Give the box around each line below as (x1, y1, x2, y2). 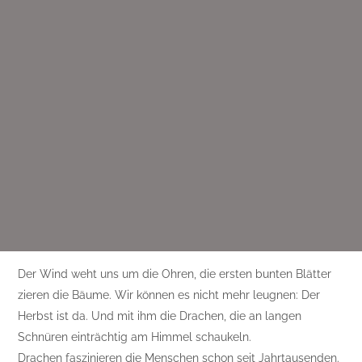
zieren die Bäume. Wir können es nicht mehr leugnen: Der (18, 288, 321, 302)
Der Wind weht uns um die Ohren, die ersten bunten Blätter (18, 267, 332, 281)
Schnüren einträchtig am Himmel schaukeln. (18, 330, 252, 344)
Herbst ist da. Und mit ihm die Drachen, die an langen (18, 309, 302, 323)
